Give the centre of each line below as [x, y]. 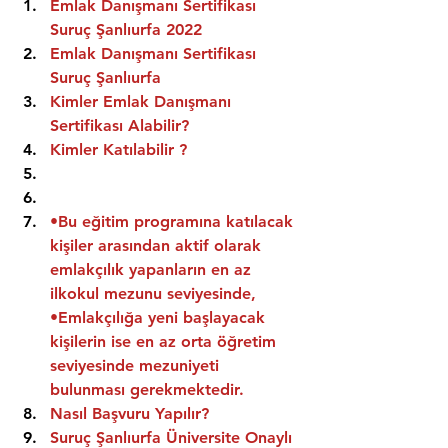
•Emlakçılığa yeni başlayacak [160, 318]
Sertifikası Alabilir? [119, 126]
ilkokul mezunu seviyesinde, [153, 294]
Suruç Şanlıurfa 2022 [126, 30]
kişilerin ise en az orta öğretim [165, 342]
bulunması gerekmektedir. [147, 390]
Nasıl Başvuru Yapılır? [129, 414]
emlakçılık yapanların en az [153, 270]
